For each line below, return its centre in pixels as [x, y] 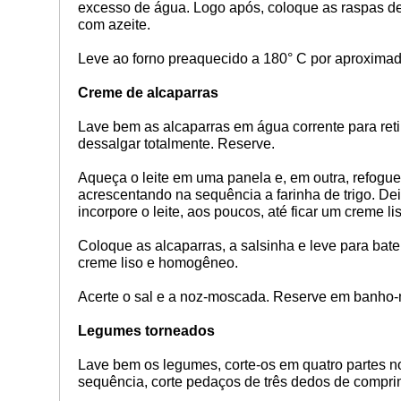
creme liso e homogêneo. [159, 262]
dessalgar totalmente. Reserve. [176, 143]
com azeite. [114, 24]
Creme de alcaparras [148, 92]
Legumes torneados [146, 330]
